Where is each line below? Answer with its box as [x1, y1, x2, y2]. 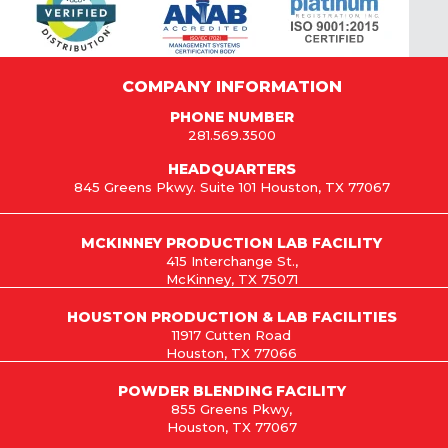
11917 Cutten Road [172, 326, 291, 343]
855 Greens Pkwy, [171, 400, 292, 417]
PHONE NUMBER [169, 107, 294, 126]
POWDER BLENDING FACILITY [117, 381, 346, 400]
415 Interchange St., [165, 252, 298, 269]
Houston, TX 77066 [166, 344, 297, 361]
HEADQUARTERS [167, 159, 296, 178]
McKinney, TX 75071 [165, 270, 298, 287]
